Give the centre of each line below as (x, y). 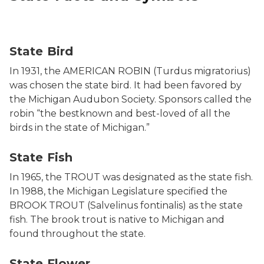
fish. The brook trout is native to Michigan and (117, 220)
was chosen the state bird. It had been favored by (126, 85)
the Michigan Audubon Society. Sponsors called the (131, 99)
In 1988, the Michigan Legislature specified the (118, 191)
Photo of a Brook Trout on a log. (85, 141)
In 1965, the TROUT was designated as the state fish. (131, 177)
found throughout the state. (79, 234)
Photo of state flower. (60, 247)
